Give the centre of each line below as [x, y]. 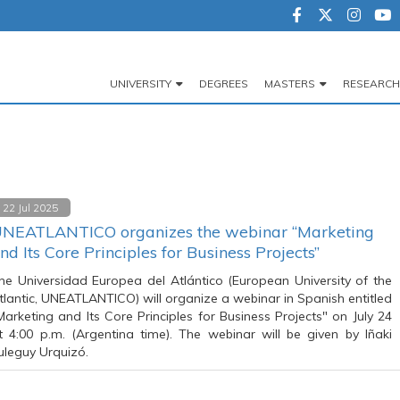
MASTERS [290, 83]
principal [130, 130]
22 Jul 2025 [30, 208]
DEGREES [224, 83]
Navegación [146, 101]
